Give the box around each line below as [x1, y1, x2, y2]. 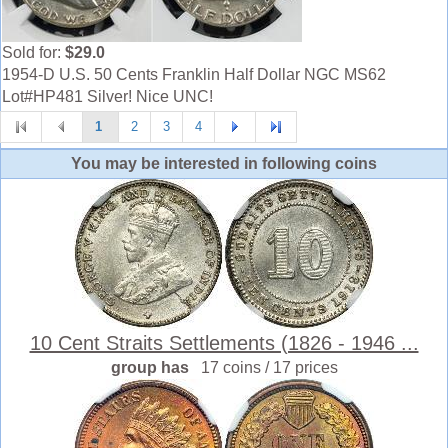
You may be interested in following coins [71, 154, 377, 172]
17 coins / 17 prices [200, 358, 338, 376]
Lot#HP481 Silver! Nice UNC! [2, 87, 213, 105]
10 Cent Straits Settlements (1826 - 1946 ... [29, 331, 419, 354]
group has [110, 358, 201, 376]
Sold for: [2, 43, 65, 61]
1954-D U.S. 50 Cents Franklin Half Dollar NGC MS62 [2, 65, 386, 83]
